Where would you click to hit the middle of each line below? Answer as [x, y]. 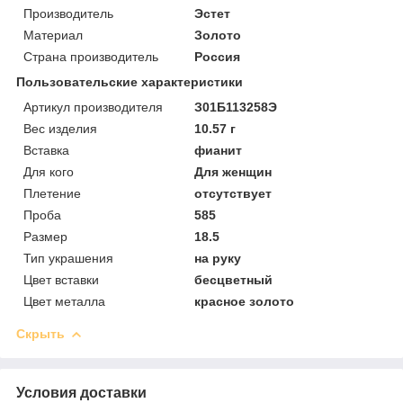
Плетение [52, 193]
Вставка [46, 150]
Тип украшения [68, 258]
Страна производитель [91, 56]
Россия [218, 56]
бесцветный [234, 279]
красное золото [245, 301]
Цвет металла [64, 301]
